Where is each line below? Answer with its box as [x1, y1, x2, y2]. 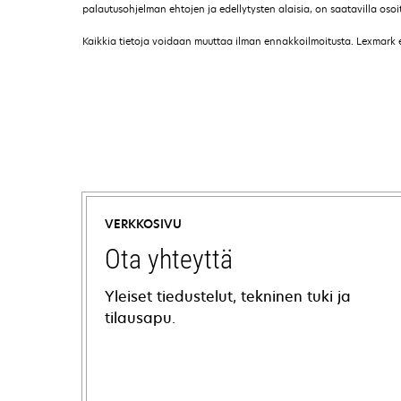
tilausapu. [105, 308, 175, 328]
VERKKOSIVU [105, 216, 182, 232]
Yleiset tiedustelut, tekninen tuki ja [105, 286, 351, 306]
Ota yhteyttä [105, 243, 233, 275]
